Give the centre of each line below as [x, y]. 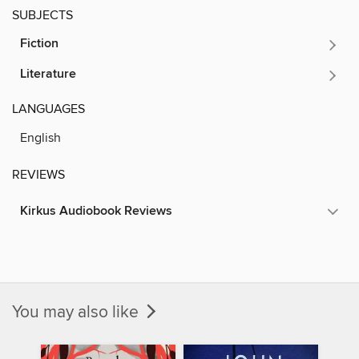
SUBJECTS [42, 15]
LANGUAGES [48, 109]
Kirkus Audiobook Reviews [96, 211]
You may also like [77, 312]
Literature [48, 74]
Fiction [39, 43]
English [40, 137]
